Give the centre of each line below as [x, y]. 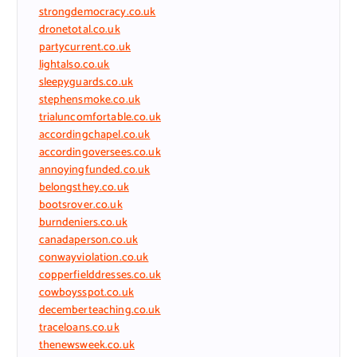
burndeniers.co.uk [83, 222]
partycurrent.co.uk [85, 47]
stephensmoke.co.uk [90, 100]
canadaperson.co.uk [88, 240]
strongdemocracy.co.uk [97, 12]
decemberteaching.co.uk [100, 310]
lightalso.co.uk [74, 65]
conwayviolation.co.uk [94, 257]
